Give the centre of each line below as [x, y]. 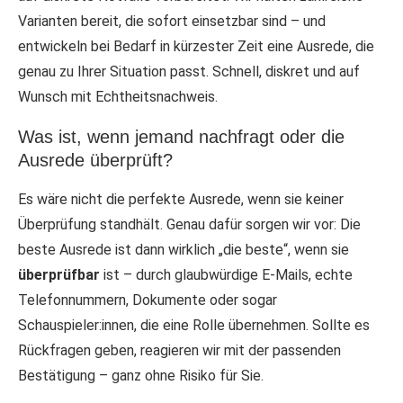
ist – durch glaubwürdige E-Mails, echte [226, 275]
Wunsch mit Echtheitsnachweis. [118, 97]
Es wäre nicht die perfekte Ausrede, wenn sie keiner [181, 200]
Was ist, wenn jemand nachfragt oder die [181, 137]
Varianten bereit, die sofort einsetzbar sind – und [172, 22]
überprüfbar [59, 275]
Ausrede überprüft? [95, 161]
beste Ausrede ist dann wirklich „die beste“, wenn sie [184, 250]
